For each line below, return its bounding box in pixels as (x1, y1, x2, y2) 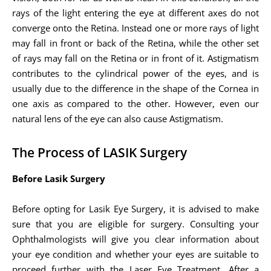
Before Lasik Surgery (12, 172, 105, 184)
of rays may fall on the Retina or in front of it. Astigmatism (12, 51, 259, 64)
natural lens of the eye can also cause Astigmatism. (12, 112, 223, 125)
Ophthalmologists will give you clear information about (12, 232, 259, 245)
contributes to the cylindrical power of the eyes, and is (12, 67, 259, 79)
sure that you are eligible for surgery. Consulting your (12, 217, 259, 230)
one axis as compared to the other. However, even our (12, 97, 259, 109)
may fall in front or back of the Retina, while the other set (12, 36, 259, 49)
